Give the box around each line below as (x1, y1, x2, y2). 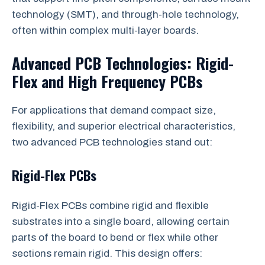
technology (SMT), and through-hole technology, (12, 9, 239, 20)
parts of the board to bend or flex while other (12, 232, 218, 243)
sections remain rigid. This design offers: (12, 248, 202, 259)
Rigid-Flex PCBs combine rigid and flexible (12, 200, 209, 211)
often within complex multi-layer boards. (12, 25, 199, 36)
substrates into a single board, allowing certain (12, 216, 230, 227)
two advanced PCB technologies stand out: (12, 136, 212, 148)
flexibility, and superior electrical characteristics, (12, 120, 235, 132)
